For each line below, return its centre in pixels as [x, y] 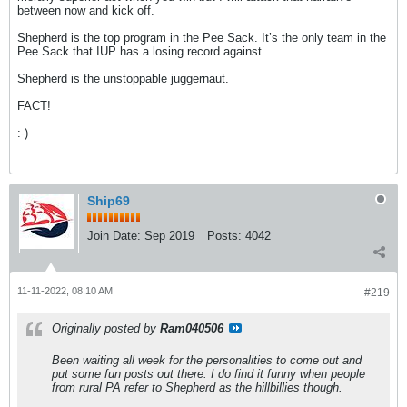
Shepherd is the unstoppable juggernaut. [123, 79]
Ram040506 [192, 329]
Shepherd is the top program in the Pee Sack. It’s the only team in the [202, 38]
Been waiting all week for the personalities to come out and [207, 361]
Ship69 [109, 201]
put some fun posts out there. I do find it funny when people [208, 374]
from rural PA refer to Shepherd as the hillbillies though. [197, 388]
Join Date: [114, 236]
